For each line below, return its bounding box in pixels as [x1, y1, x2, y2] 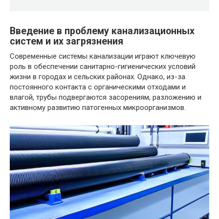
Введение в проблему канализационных [10, 25, 195, 37]
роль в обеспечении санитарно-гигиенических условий [10, 62, 196, 71]
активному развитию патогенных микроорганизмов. [10, 103, 186, 112]
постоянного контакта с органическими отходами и [10, 83, 186, 92]
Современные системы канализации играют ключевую [10, 52, 196, 61]
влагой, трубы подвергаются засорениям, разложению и [10, 93, 201, 102]
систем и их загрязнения [10, 36, 123, 47]
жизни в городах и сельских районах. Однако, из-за [10, 72, 185, 82]
